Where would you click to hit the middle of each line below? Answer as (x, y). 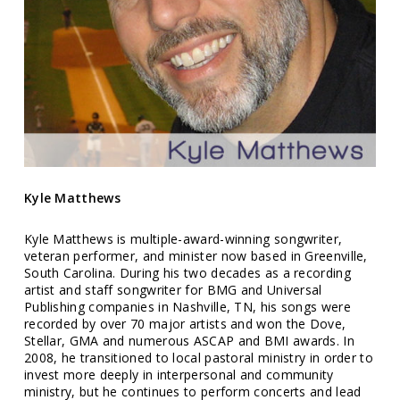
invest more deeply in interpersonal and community (179, 375)
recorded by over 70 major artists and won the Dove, (185, 324)
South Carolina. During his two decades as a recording (187, 273)
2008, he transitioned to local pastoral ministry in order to (198, 358)
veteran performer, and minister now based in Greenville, (196, 256)
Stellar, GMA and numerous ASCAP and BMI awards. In (189, 341)
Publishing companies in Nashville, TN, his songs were (187, 307)
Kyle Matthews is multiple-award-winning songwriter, (183, 239)
